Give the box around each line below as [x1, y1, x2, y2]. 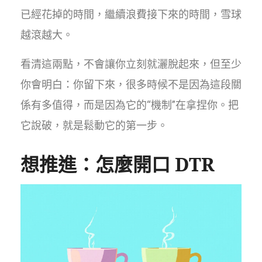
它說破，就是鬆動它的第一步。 [20, 119, 168, 132]
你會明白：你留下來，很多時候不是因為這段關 [20, 78, 242, 91]
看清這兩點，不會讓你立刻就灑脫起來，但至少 [20, 58, 242, 71]
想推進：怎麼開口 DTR [20, 151, 215, 177]
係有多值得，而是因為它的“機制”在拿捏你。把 [20, 99, 239, 112]
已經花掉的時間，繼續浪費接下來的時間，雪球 [20, 8, 242, 21]
